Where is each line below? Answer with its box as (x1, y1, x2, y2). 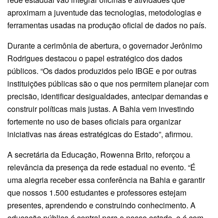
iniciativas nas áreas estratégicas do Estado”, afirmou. (7, 128, 193, 140)
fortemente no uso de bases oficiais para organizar (7, 115, 181, 127)
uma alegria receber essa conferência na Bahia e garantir (7, 174, 205, 185)
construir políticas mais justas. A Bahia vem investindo (7, 103, 194, 114)
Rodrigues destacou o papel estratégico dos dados (7, 52, 182, 64)
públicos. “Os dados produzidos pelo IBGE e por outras (7, 65, 197, 76)
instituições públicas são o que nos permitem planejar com (7, 77, 209, 89)
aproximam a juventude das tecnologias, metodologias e (7, 6, 201, 18)
